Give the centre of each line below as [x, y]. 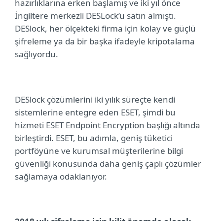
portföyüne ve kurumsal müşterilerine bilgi [99, 151]
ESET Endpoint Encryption [95, 125]
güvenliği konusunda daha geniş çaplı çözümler [108, 164]
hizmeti [30, 125]
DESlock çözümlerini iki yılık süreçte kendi [95, 99]
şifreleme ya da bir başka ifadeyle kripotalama [105, 41]
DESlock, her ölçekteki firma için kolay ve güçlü [105, 28]
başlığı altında [172, 125]
